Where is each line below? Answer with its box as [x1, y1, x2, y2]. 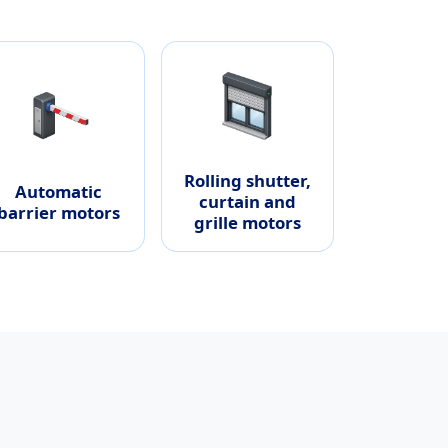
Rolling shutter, [184, 169, 312, 193]
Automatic [15, 179, 103, 203]
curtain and [199, 190, 297, 214]
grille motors [194, 211, 302, 235]
